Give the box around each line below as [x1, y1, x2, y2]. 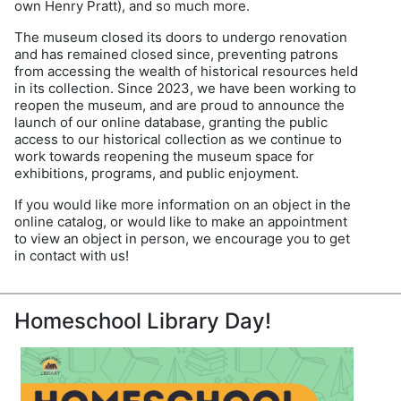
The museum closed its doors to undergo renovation [14, 29, 347, 47]
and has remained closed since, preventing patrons [14, 46, 338, 64]
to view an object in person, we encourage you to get [14, 230, 350, 248]
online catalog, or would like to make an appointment [14, 213, 347, 231]
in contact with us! [14, 247, 129, 265]
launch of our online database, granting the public [14, 114, 328, 132]
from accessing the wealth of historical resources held [14, 63, 358, 81]
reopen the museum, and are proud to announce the [14, 97, 345, 115]
